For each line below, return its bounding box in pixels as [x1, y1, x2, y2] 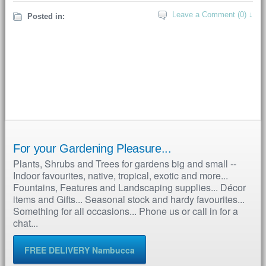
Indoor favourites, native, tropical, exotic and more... [12, 169, 228, 182]
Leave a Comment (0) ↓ [172, 10, 254, 19]
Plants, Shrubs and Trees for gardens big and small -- [12, 157, 236, 170]
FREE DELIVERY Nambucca [24, 244, 135, 256]
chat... [12, 216, 38, 230]
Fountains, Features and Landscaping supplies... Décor [12, 180, 246, 194]
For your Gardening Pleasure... [12, 142, 172, 155]
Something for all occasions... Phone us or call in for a [12, 204, 238, 218]
